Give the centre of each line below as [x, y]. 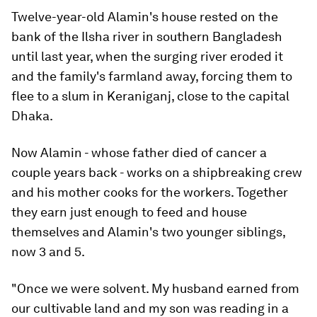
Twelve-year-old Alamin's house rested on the [145, 17]
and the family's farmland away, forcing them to [152, 76]
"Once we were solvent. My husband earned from [155, 288]
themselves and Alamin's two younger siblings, [148, 232]
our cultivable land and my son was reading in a [150, 308]
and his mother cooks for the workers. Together [150, 192]
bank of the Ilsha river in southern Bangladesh [147, 36]
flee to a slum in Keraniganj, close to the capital [150, 96]
